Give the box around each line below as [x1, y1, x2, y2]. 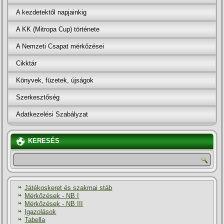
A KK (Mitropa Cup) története [16, 25, 100, 33]
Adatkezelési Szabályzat [16, 110, 88, 118]
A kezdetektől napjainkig [16, 8, 87, 16]
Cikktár [16, 59, 37, 67]
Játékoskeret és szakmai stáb [24, 184, 112, 192]
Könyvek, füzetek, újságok [16, 76, 94, 84]
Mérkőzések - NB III [24, 200, 83, 208]
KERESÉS [28, 137, 60, 145]
